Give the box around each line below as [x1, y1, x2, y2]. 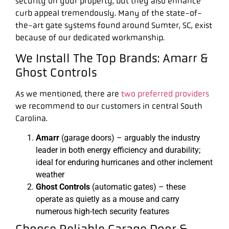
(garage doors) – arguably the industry [59, 133, 200, 143]
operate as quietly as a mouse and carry [36, 194, 179, 204]
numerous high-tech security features [36, 207, 169, 217]
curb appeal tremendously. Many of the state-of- [15, 8, 202, 18]
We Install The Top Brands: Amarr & [15, 51, 208, 66]
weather [36, 170, 64, 180]
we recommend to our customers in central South [15, 101, 202, 111]
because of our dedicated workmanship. [15, 32, 165, 42]
